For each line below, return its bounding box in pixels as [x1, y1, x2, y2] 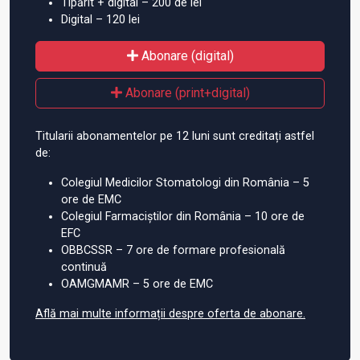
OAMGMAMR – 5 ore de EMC [61, 276, 213, 291]
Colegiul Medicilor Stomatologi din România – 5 [61, 175, 309, 190]
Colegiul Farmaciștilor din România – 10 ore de [61, 209, 305, 223]
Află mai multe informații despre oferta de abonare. [35, 306, 305, 321]
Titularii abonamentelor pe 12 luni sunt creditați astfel [35, 129, 314, 143]
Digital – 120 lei [61, 12, 140, 27]
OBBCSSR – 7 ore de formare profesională [61, 243, 285, 257]
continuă [61, 260, 107, 274]
